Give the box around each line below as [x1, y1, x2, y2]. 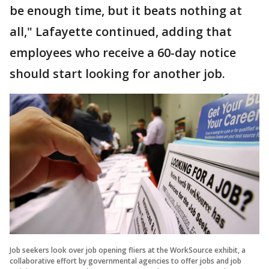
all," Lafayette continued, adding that [10, 23, 232, 40]
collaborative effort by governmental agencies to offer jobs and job [10, 255, 241, 266]
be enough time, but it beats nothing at [10, 2, 242, 19]
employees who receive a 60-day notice [10, 44, 236, 61]
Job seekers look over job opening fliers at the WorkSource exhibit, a [10, 244, 246, 255]
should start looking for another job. [10, 65, 225, 82]
